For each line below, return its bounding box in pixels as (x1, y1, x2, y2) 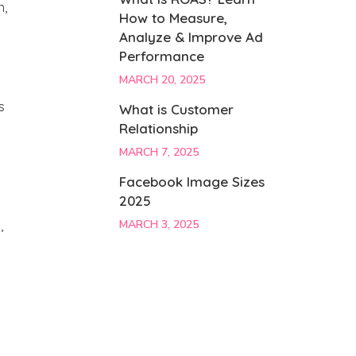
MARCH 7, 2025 (119, 145, 199, 160)
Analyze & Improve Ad (119, 29, 264, 45)
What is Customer (119, 101, 234, 118)
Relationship (119, 120, 199, 137)
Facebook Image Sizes (119, 173, 265, 190)
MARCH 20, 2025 (119, 72, 206, 87)
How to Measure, (119, 10, 228, 26)
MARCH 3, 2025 (119, 217, 199, 232)
